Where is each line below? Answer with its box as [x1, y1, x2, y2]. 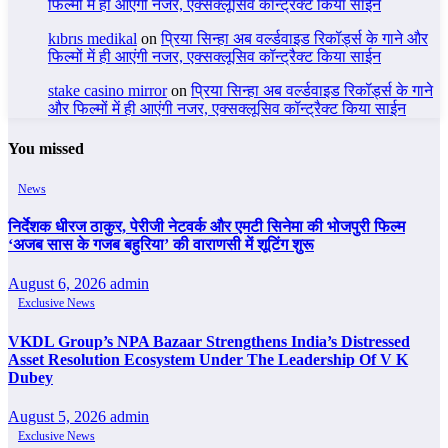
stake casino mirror [48, 82, 167, 100]
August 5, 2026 [8, 408, 110, 426]
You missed [8, 139, 84, 157]
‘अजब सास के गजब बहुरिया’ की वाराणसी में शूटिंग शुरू [8, 236, 314, 254]
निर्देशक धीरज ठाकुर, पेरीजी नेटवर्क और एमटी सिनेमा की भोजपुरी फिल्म [8, 218, 405, 236]
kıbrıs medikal [48, 30, 137, 48]
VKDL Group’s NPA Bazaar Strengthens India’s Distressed [8, 332, 410, 350]
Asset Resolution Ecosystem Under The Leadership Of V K [8, 350, 408, 368]
